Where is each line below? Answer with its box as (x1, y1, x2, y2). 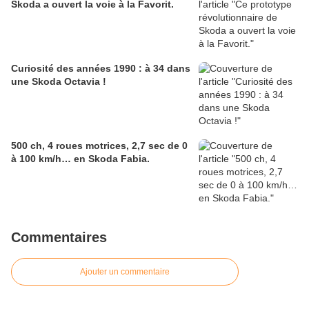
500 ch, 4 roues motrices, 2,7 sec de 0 (11, 140, 188, 152)
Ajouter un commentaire (80, 267, 170, 277)
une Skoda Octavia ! (11, 76, 106, 88)
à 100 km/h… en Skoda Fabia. (11, 153, 150, 165)
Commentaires (11, 230, 107, 246)
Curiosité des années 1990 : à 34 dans (11, 63, 190, 74)
